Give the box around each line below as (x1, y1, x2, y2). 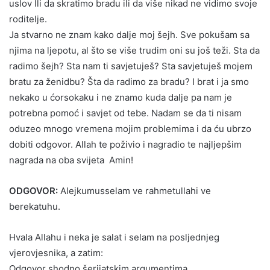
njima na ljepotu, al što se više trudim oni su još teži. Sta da (9, 44, 260, 56)
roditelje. (9, 13, 47, 25)
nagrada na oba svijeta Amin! (9, 154, 133, 166)
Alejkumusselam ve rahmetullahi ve (58, 184, 211, 196)
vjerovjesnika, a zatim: (9, 246, 103, 259)
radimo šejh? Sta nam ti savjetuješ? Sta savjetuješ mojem (9, 60, 253, 72)
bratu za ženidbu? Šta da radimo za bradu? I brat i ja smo (9, 75, 249, 87)
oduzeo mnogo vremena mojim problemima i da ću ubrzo (9, 122, 251, 134)
